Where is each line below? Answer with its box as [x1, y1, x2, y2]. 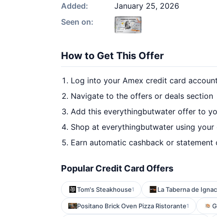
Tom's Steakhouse [77, 186, 132, 193]
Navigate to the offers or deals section [71, 91, 213, 101]
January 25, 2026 [114, 1, 179, 11]
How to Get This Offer [61, 50, 164, 62]
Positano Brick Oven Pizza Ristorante [77, 202, 186, 210]
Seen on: [61, 17, 93, 27]
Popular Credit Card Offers [61, 163, 173, 173]
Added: [61, 1, 88, 11]
